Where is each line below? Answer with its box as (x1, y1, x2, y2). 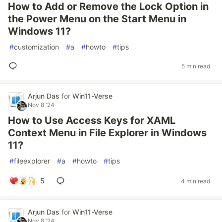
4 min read (181, 177, 210, 185)
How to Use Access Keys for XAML (8, 114, 175, 126)
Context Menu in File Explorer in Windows (8, 127, 207, 139)
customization (14, 43, 59, 51)
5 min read (181, 62, 210, 70)
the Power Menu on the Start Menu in (8, 13, 186, 25)
